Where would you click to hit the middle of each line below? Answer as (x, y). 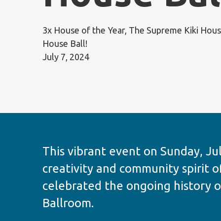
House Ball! (65, 43)
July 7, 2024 (66, 57)
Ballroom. (68, 203)
